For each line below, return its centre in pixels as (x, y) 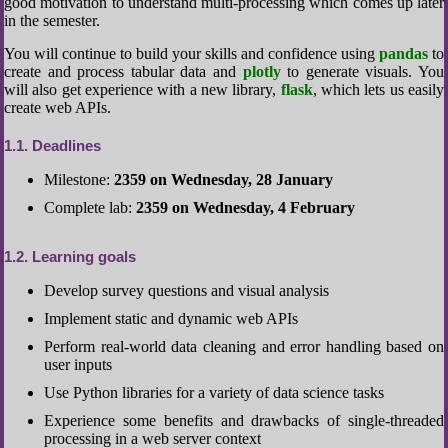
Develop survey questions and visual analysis (186, 290)
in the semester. (52, 20)
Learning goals (82, 256)
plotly (261, 71)
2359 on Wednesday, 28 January (223, 179)
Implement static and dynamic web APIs (171, 318)
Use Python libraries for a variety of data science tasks (214, 392)
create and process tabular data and (123, 71)
